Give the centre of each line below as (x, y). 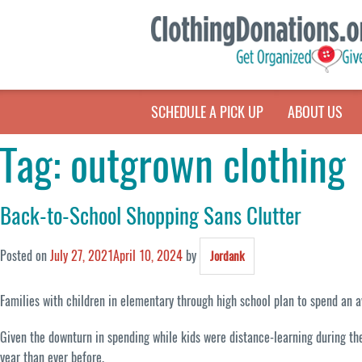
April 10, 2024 (148, 256)
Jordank (227, 257)
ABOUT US (315, 112)
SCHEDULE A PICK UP (207, 112)
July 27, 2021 (82, 256)
